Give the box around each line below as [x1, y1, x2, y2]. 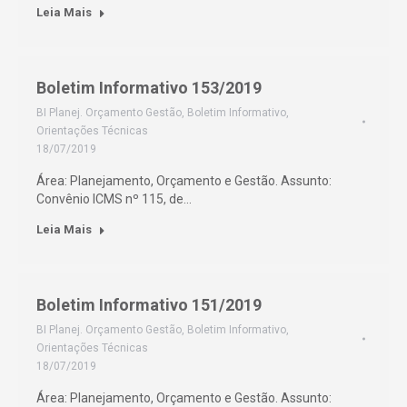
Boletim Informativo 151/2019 [36, 295, 262, 314]
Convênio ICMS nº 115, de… [36, 192, 192, 206]
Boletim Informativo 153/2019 [36, 78, 262, 97]
